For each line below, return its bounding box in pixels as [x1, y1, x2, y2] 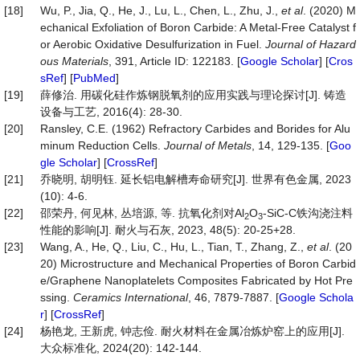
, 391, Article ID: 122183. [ [108, 55, 240, 67]
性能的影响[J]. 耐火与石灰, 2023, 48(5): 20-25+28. [40, 223, 296, 236]
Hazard [319, 38, 356, 51]
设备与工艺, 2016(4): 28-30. [40, 105, 182, 118]
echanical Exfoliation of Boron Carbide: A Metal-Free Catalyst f [40, 21, 356, 34]
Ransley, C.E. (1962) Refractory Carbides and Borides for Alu [40, 122, 350, 135]
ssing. [40, 291, 73, 304]
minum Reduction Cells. [40, 139, 164, 152]
